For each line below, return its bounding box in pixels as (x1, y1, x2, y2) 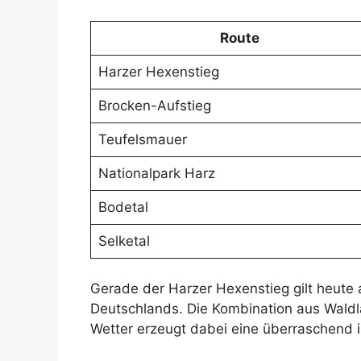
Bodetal (98, 198, 148, 215)
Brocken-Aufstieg (98, 97, 211, 114)
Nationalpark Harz (98, 164, 215, 181)
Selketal (98, 232, 150, 249)
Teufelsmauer (98, 131, 187, 147)
